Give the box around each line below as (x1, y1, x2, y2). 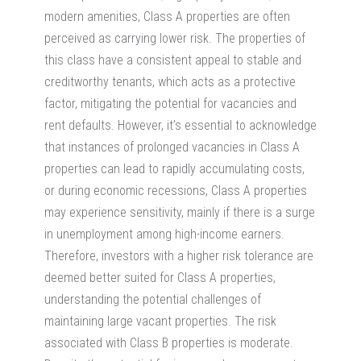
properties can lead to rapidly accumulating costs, (44, 160, 305, 176)
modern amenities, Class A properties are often (44, 8, 290, 24)
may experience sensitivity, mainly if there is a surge (44, 204, 315, 220)
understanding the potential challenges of (44, 291, 261, 307)
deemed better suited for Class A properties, (44, 269, 276, 285)
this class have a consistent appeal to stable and (44, 52, 301, 68)
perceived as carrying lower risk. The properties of (44, 30, 305, 46)
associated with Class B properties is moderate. (44, 334, 293, 351)
